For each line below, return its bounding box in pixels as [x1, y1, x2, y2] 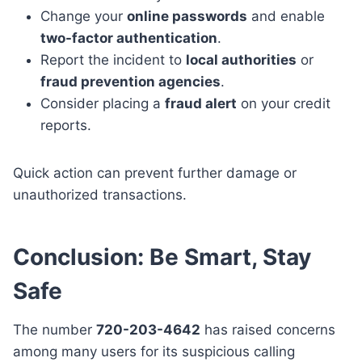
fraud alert [165, 95, 237, 112]
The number [13, 321, 96, 338]
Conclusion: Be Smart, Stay [13, 242, 311, 271]
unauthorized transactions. [13, 186, 187, 203]
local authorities [186, 51, 297, 68]
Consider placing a [40, 95, 165, 112]
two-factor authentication [40, 29, 217, 46]
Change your [40, 7, 127, 24]
